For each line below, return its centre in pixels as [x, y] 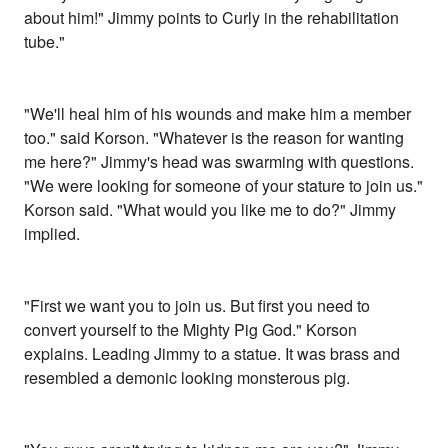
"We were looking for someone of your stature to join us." [224, 186]
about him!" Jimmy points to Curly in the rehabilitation [212, 18]
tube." [45, 42]
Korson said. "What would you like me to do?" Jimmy [210, 210]
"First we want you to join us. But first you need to [197, 306]
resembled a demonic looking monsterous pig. [187, 378]
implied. [52, 234]
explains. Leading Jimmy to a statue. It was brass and [212, 354]
